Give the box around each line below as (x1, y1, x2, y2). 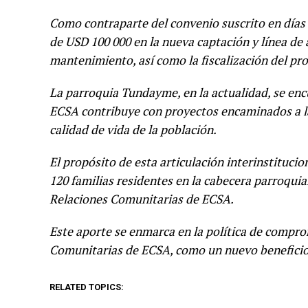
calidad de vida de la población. (49, 122, 217, 137)
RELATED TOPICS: (49, 282, 124, 292)
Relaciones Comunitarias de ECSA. (49, 191, 234, 207)
